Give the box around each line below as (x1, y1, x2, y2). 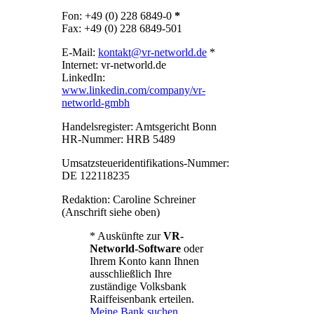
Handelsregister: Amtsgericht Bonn (62, 120, 217, 132)
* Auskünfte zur (90, 229, 163, 242)
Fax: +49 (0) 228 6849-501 (62, 22, 182, 34)
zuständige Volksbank (90, 280, 186, 292)
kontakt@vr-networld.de (98, 46, 207, 58)
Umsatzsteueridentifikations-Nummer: (62, 156, 229, 169)
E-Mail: (62, 46, 98, 58)
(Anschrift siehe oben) (62, 205, 160, 218)
